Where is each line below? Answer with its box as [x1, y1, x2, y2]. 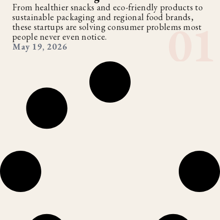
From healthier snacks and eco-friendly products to [12, 1, 203, 13]
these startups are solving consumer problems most [12, 21, 202, 32]
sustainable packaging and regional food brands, [12, 11, 194, 23]
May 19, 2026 [12, 40, 67, 52]
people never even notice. [12, 30, 107, 42]
